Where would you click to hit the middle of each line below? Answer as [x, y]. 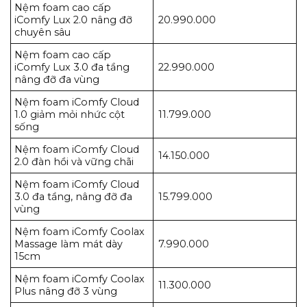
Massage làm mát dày [69, 244]
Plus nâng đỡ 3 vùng [66, 292]
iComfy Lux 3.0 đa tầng [72, 67]
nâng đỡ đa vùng [57, 80]
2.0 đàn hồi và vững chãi [74, 162]
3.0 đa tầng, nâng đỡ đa [73, 197]
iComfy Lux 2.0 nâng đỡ [73, 20]
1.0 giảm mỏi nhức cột [70, 115]
